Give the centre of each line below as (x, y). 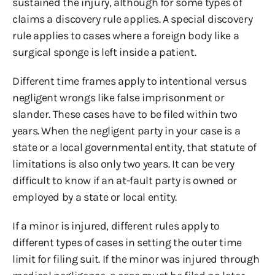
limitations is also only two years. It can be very (124, 164)
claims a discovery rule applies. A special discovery (133, 19)
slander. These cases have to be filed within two (125, 114)
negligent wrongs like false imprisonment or (118, 98)
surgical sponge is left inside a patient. (104, 52)
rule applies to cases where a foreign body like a (126, 36)
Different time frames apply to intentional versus (130, 81)
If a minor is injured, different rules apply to (116, 226)
